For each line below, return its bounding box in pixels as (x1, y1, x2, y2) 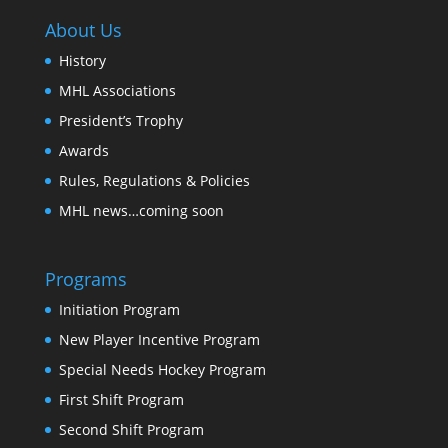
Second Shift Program (58, 420, 204, 440)
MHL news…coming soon (58, 201, 224, 220)
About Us (44, 18, 122, 42)
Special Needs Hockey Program (58, 360, 266, 380)
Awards (58, 141, 109, 160)
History (58, 51, 106, 70)
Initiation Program (58, 300, 180, 320)
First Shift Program (58, 390, 184, 410)
